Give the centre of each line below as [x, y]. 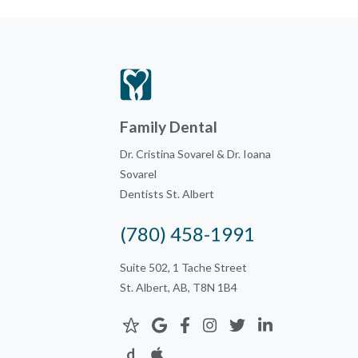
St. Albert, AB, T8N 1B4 [179, 287]
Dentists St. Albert [167, 194]
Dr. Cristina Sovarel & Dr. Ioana [195, 154]
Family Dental [169, 127]
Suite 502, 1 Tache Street [183, 267]
